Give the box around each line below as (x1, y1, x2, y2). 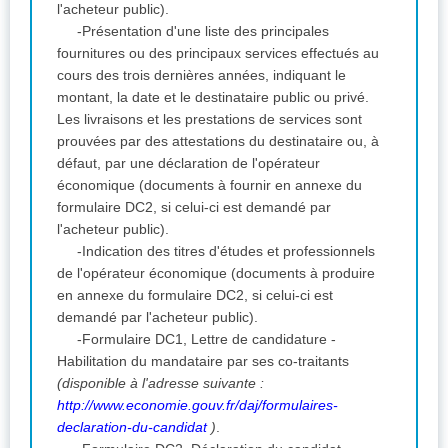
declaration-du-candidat (57, 418, 207, 435)
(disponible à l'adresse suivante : (57, 374, 264, 391)
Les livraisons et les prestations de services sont (57, 110, 362, 127)
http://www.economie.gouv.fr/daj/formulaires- (57, 396, 338, 413)
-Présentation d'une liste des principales (77, 22, 329, 39)
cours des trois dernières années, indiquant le (57, 66, 346, 83)
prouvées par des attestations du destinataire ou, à (57, 132, 379, 149)
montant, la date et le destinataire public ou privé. (57, 88, 369, 105)
